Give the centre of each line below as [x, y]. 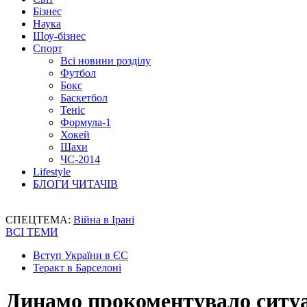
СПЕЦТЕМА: [39, 220]
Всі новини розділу [106, 61]
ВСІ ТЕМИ [32, 232]
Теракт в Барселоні [77, 268]
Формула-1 [86, 122]
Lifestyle [52, 172]
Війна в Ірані [104, 220]
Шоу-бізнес [59, 36]
